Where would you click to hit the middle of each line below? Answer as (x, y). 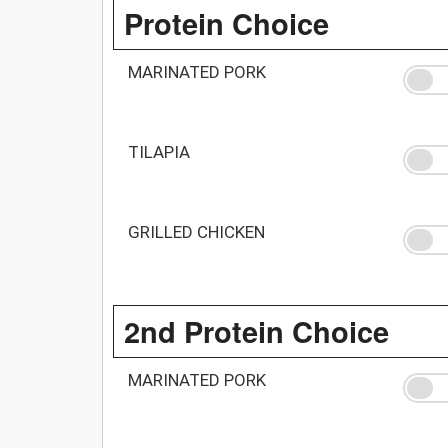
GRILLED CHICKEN (196, 231)
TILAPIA (159, 151)
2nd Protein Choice (256, 330)
